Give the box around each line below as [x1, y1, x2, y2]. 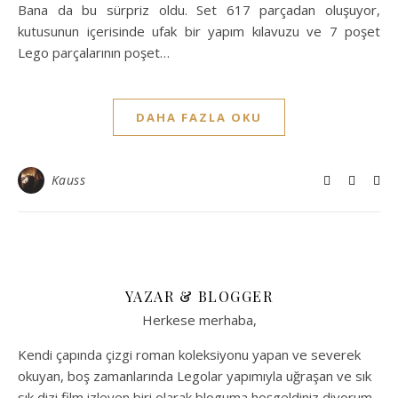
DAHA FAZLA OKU [136, 108, 262, 125]
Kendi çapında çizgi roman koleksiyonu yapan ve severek [18, 345, 361, 363]
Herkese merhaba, [141, 310, 257, 329]
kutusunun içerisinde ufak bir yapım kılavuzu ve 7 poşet [18, 21, 380, 40]
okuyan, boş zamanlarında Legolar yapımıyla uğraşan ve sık [18, 366, 371, 385]
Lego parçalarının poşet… [18, 43, 170, 61]
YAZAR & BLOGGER [124, 286, 274, 306]
